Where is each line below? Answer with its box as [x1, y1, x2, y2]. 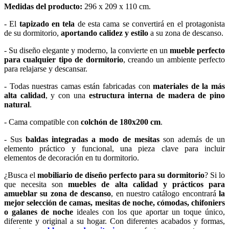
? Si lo [204, 171, 225, 180]
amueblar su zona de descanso [4, 189, 111, 198]
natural [4, 100, 30, 109]
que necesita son [4, 180, 68, 189]
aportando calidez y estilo [61, 29, 148, 38]
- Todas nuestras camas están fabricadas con [4, 82, 153, 91]
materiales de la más [153, 82, 225, 91]
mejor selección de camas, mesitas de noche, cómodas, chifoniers [4, 198, 225, 208]
